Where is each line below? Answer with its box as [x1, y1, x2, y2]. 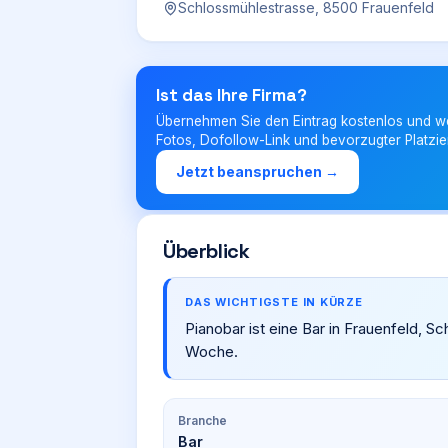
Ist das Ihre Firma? [156, 84, 307, 106]
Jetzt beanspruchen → [176, 163, 339, 180]
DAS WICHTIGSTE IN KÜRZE [185, 295, 363, 309]
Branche [178, 413, 227, 428]
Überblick [163, 238, 250, 264]
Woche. [185, 342, 238, 361]
